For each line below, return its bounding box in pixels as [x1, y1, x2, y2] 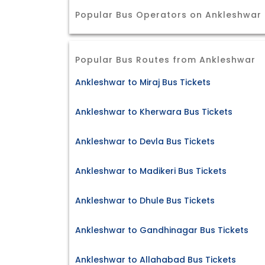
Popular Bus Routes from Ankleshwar [75, 54, 256, 66]
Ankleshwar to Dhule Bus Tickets [75, 195, 215, 207]
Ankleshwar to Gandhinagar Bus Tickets [75, 224, 248, 237]
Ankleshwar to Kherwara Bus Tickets [75, 106, 232, 118]
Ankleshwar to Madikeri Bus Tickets [75, 165, 227, 177]
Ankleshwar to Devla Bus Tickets [75, 135, 215, 148]
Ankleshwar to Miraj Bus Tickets [75, 76, 211, 89]
